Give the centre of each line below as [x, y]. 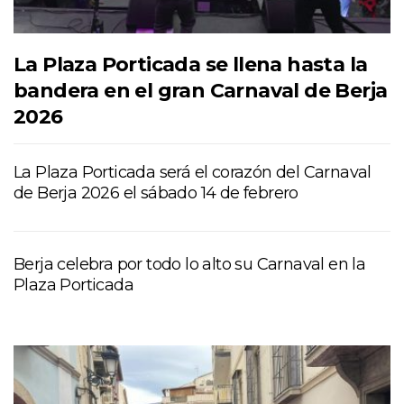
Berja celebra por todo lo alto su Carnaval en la [190, 264]
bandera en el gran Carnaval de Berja [201, 90]
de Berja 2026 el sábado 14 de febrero [156, 193]
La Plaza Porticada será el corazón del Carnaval [193, 172]
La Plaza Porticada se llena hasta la [191, 64]
